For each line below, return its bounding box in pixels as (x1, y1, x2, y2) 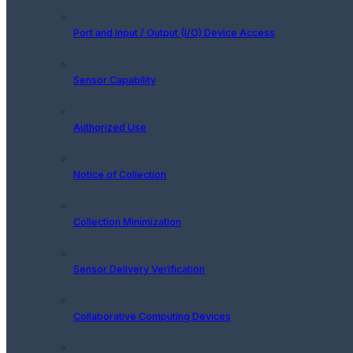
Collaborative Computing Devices (73, 310, 231, 322)
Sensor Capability (73, 73, 156, 86)
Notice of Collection (73, 168, 166, 180)
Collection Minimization (73, 215, 181, 228)
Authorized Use (73, 121, 147, 133)
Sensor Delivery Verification (73, 262, 205, 275)
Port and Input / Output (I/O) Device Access (73, 26, 275, 39)
